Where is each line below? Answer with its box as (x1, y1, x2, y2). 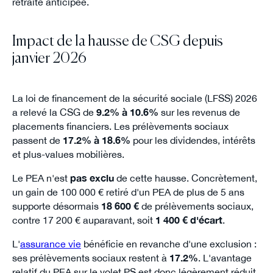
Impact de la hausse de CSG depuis (12, 34, 223, 49)
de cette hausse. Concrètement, (113, 172, 257, 184)
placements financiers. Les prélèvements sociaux (12, 121, 229, 132)
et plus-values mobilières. (12, 149, 124, 160)
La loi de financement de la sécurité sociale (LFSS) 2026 (12, 93, 257, 104)
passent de (12, 135, 63, 146)
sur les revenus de (158, 107, 240, 118)
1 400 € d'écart (155, 214, 222, 226)
